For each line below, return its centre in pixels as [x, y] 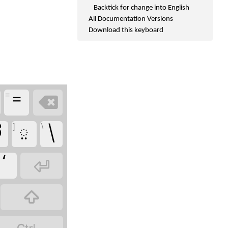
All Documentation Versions [131, 19]
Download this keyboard [126, 30]
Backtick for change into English [141, 8]
